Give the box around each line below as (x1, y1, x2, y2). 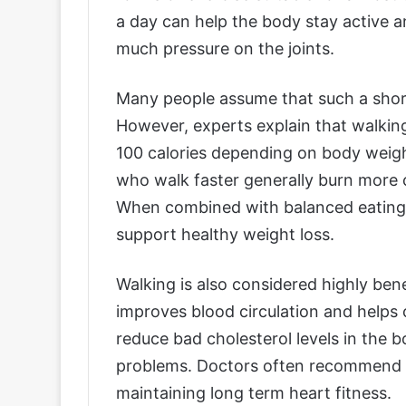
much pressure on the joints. (116, 38, 334, 58)
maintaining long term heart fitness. (116, 382, 391, 402)
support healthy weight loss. (116, 224, 334, 244)
